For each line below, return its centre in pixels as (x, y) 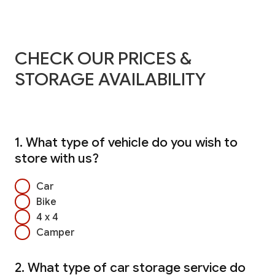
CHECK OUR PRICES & (103, 58)
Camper (56, 232)
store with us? (57, 159)
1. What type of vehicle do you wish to (126, 143)
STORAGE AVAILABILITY (110, 79)
